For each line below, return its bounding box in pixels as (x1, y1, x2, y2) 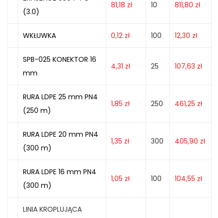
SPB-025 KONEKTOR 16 (23, 54, 96, 64)
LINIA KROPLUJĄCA (23, 204, 82, 214)
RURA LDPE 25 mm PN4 (23, 92, 98, 102)
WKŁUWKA (23, 31, 56, 40)
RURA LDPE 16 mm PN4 (23, 167, 96, 177)
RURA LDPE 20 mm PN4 (23, 129, 98, 139)
